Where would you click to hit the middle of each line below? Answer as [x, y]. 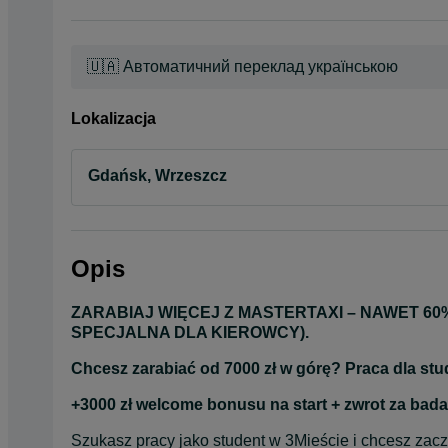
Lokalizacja [113, 118]
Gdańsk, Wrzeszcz [157, 176]
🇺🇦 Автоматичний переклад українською [242, 66]
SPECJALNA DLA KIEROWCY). [190, 332]
